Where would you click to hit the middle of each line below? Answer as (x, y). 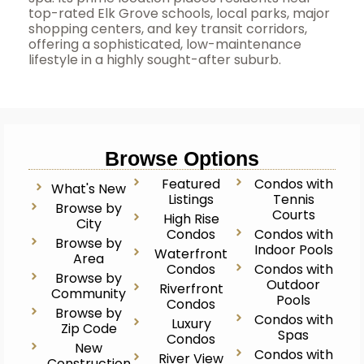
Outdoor (294, 285)
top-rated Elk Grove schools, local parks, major (179, 13)
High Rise (191, 219)
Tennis (293, 199)
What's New (89, 189)
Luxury (191, 324)
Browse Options (182, 158)
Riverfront (191, 289)
